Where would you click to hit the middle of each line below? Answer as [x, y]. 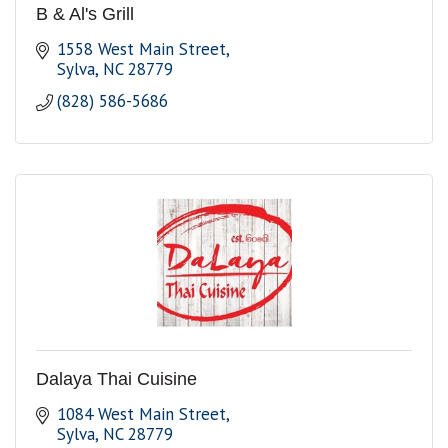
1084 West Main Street [142, 414]
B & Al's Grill [85, 14]
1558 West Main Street [142, 49]
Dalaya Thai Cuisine [116, 379]
